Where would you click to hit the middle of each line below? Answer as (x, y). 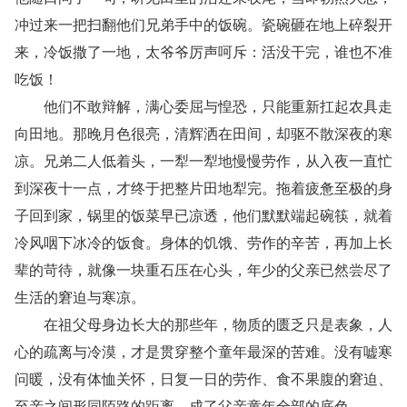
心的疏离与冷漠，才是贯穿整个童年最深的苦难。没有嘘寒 (203, 352)
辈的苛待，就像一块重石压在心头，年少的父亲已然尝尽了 (203, 270)
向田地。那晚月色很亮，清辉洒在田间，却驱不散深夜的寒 (203, 134)
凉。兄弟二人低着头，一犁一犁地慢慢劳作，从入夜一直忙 (203, 161)
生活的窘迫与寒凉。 (80, 298)
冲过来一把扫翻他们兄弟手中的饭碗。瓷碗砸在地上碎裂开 (203, 25)
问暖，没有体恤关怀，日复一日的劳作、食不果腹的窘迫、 (203, 379)
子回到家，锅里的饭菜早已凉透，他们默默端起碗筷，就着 (203, 216)
